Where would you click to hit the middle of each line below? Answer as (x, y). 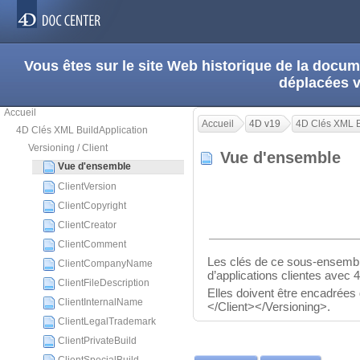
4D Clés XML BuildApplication (82, 130)
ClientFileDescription (104, 283)
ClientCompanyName (105, 264)
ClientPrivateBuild (97, 341)
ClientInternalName (100, 302)
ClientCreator (87, 225)
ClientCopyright (92, 206)
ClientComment (92, 244)
